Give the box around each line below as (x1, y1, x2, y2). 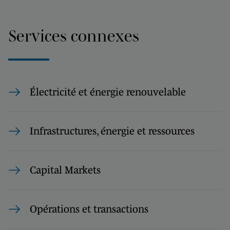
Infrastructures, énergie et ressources (30, 125, 195, 137)
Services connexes (8, 27, 139, 45)
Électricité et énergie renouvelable (30, 86, 186, 98)
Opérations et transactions (30, 203, 148, 215)
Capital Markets (30, 164, 101, 176)
